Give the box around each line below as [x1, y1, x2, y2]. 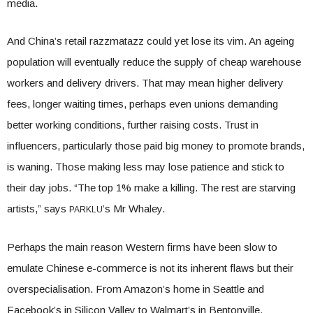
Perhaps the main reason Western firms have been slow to [7, 241, 277, 253]
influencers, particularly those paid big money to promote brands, [7, 140, 305, 152]
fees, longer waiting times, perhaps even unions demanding [7, 98, 278, 110]
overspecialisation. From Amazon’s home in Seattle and [7, 283, 264, 295]
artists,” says [7, 203, 69, 214]
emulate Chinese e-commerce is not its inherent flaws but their [7, 262, 293, 274]
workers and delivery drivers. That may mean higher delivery [7, 77, 284, 89]
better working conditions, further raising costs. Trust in [7, 119, 259, 131]
